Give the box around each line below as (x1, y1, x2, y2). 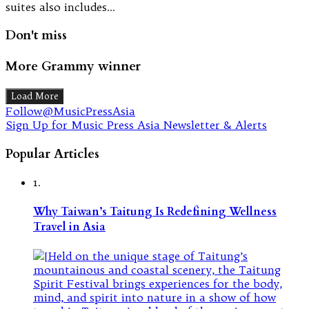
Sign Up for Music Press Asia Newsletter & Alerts (6, 117, 267, 132)
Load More (11, 90, 58, 102)
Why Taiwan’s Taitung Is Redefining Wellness (33, 203, 277, 219)
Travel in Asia (33, 219, 106, 235)
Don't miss (6, 26, 67, 45)
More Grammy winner (6, 57, 141, 76)
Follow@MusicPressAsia (6, 103, 135, 118)
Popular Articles (6, 144, 99, 163)
